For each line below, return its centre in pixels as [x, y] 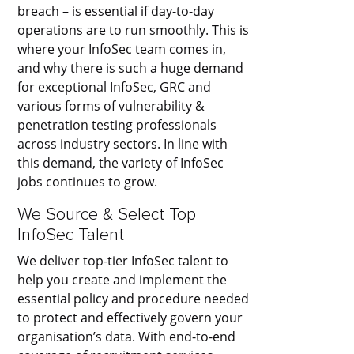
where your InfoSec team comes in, [122, 49]
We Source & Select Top [107, 214]
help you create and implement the [122, 279]
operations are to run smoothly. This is [134, 30]
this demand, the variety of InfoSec [121, 162]
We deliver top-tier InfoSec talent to [123, 260]
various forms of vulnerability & [111, 105]
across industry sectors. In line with [123, 143]
